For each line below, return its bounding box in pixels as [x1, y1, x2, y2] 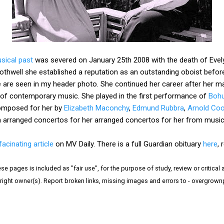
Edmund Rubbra [132, 103, 184, 112]
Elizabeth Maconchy [64, 103, 129, 112]
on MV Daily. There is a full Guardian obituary [53, 139, 203, 148]
